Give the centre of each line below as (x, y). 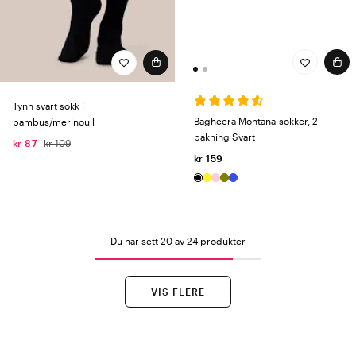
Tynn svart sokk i (48, 105)
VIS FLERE (178, 292)
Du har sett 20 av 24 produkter (178, 241)
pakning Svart (224, 137)
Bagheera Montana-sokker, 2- (257, 121)
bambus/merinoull (54, 121)
